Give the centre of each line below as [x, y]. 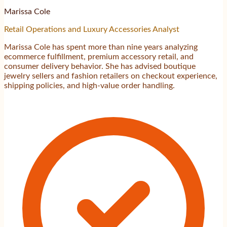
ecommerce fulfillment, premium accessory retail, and [99, 57]
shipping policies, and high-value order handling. [89, 86]
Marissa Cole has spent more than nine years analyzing [101, 47]
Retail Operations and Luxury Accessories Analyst [92, 30]
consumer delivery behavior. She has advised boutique [100, 67]
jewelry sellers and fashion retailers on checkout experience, [111, 76]
